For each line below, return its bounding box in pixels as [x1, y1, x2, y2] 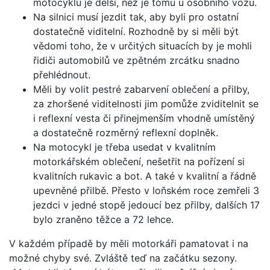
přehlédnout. [33, 68, 90, 81]
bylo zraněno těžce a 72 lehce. [33, 213, 174, 225]
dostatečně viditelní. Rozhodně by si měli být [33, 25, 239, 37]
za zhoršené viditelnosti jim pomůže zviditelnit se [33, 97, 259, 110]
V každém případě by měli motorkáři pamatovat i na [9, 237, 248, 250]
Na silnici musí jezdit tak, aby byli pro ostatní [33, 10, 239, 23]
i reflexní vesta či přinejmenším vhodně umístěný [33, 111, 255, 124]
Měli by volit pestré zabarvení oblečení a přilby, [33, 83, 250, 95]
